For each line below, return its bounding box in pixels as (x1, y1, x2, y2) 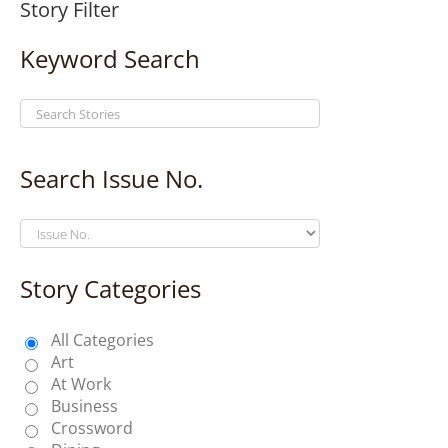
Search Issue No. (20, 162, 203, 196)
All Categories (51, 329, 154, 352)
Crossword (51, 417, 133, 440)
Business (51, 395, 118, 418)
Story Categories (20, 272, 201, 306)
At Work (51, 373, 111, 396)
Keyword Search (20, 42, 200, 76)
